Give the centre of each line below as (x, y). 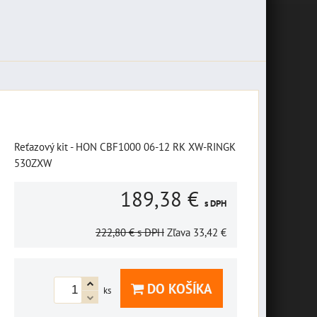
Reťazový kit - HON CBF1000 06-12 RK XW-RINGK (125, 146)
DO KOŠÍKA (178, 288)
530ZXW (33, 163)
